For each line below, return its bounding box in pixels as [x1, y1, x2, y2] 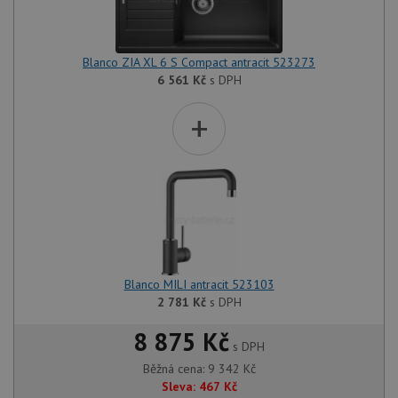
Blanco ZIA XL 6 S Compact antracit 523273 [83, 53, 315, 70]
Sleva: [161, 378, 195, 394]
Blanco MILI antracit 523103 [123, 275, 275, 292]
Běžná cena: [142, 360, 208, 377]
